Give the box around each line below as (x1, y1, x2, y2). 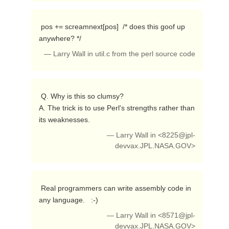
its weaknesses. (38, 116, 92, 124)
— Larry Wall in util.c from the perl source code (44, 50, 196, 58)
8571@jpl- (162, 212, 196, 219)
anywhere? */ (38, 34, 83, 42)
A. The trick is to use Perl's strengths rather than (38, 104, 195, 112)
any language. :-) (38, 196, 100, 204)
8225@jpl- (162, 131, 196, 139)
